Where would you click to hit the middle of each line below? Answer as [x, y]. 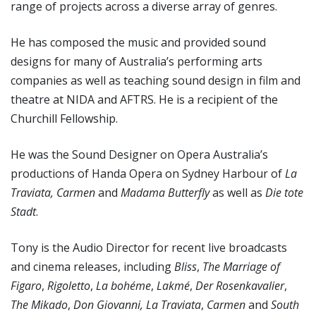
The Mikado [39, 304]
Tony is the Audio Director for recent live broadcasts [149, 247]
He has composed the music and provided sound [138, 42]
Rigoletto [69, 285]
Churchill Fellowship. [64, 118]
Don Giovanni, [108, 304]
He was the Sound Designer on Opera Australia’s [139, 154]
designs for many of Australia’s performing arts [136, 61]
